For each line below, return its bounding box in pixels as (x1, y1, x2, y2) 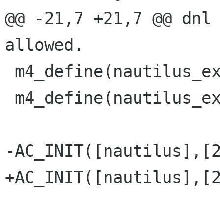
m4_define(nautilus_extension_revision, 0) (5, 88, 15, 108)
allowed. (5, 35, 83, 55)
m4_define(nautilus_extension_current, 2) (5, 61, 15, 82)
